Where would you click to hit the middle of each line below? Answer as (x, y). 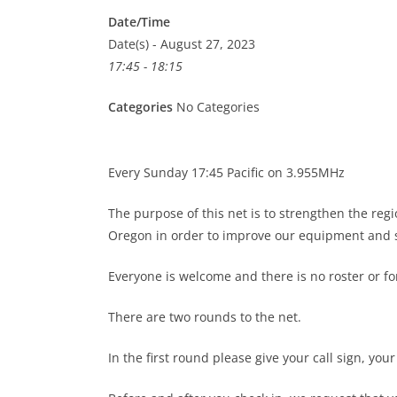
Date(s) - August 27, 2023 (182, 44)
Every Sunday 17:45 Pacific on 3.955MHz (226, 172)
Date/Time (139, 22)
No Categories (216, 107)
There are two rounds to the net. (205, 317)
